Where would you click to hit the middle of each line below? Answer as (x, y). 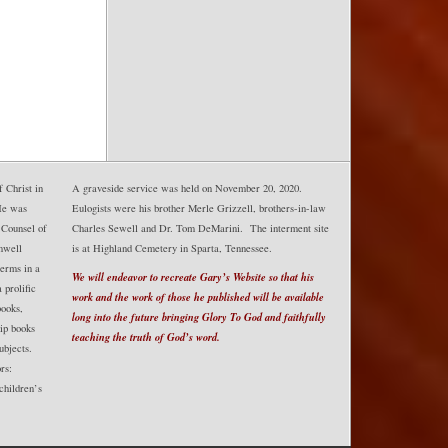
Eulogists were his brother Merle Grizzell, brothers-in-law (198, 208)
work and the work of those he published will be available (197, 297)
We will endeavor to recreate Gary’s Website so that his (192, 277)
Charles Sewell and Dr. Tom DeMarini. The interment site (200, 228)
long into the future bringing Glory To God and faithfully (198, 317)
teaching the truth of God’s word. (145, 337)
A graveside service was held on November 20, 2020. (188, 188)
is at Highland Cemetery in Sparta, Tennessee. (171, 248)
